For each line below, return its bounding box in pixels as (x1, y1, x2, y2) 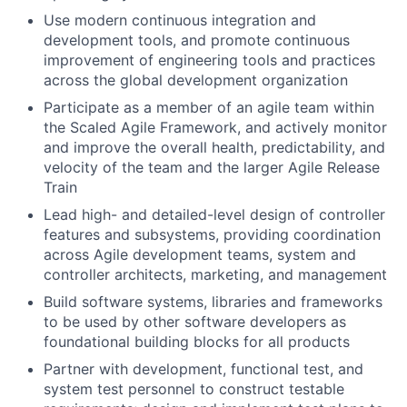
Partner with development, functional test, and (44, 360, 363, 378)
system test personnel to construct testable (44, 380, 344, 398)
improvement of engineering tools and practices (44, 51, 375, 69)
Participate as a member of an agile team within (44, 98, 374, 116)
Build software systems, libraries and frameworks (44, 293, 382, 311)
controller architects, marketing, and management (44, 265, 387, 283)
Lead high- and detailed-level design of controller (44, 205, 385, 223)
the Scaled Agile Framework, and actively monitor (44, 118, 387, 136)
